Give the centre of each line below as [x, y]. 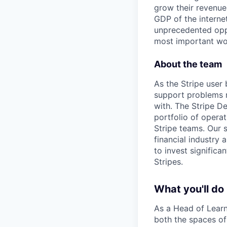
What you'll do [189, 189]
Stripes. [168, 162]
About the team [188, 64]
